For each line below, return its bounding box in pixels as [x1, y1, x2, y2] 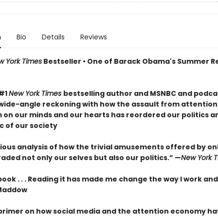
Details [41, 32, 65, 42]
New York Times [8, 89, 63, 98]
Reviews [80, 32, 107, 42]
